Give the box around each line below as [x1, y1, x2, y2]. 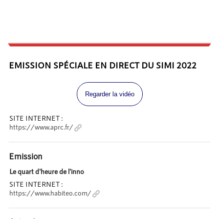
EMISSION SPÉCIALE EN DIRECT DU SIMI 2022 [8, 59, 197, 70]
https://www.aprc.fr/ [9, 122, 73, 131]
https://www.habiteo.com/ [9, 188, 91, 197]
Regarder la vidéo [85, 90, 134, 98]
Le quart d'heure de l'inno [9, 167, 84, 176]
